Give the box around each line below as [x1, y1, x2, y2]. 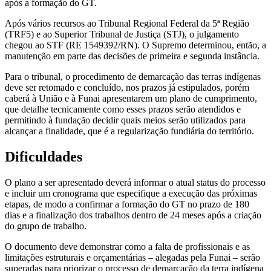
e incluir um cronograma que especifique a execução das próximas [5, 188, 257, 198]
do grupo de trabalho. [5, 220, 87, 231]
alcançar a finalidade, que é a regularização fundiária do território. [5, 125, 254, 136]
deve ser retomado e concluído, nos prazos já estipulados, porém [5, 82, 249, 93]
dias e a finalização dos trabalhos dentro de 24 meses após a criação [5, 209, 261, 220]
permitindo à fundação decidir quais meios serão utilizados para [5, 114, 246, 125]
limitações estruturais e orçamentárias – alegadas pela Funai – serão [5, 252, 260, 263]
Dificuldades [5, 148, 82, 165]
